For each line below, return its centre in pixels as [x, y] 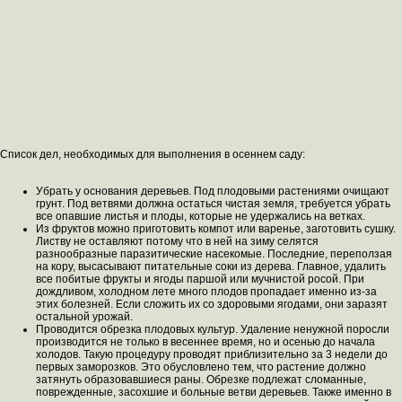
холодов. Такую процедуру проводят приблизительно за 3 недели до [212, 354]
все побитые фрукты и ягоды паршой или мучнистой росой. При [200, 279]
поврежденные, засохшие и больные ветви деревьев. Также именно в [214, 392]
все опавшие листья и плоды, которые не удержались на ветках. [201, 216]
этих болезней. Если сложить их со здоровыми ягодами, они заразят [212, 304]
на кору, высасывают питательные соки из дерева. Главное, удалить [211, 267]
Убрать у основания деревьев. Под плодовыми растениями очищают [213, 191]
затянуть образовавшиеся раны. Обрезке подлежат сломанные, [201, 380]
